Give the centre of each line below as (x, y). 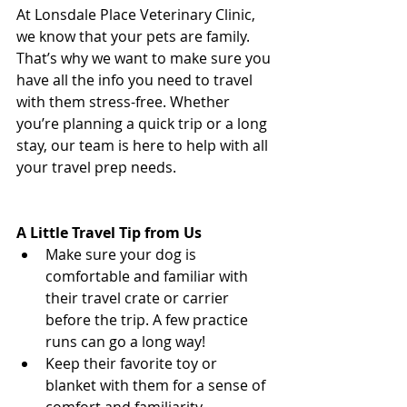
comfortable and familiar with (149, 276)
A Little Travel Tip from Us (109, 232)
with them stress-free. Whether (125, 101)
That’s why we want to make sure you (145, 58)
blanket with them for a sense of (157, 385)
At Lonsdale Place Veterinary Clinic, (138, 14)
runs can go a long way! (125, 341)
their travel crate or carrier (139, 298)
